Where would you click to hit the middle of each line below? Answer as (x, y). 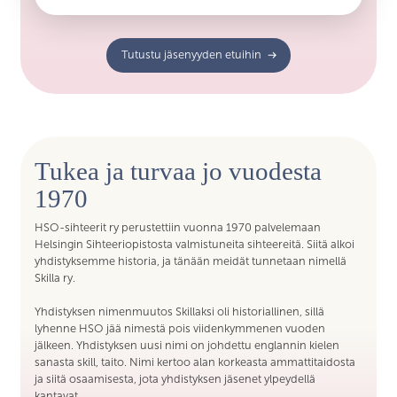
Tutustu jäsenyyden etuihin (191, 54)
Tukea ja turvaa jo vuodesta (179, 171)
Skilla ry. (55, 279)
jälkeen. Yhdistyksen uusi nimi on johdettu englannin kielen (187, 346)
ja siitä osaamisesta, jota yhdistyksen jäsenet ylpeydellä (175, 380)
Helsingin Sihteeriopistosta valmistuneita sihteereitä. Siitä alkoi (195, 245)
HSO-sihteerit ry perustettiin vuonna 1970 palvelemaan (178, 228)
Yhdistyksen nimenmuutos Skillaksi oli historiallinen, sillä (180, 312)
